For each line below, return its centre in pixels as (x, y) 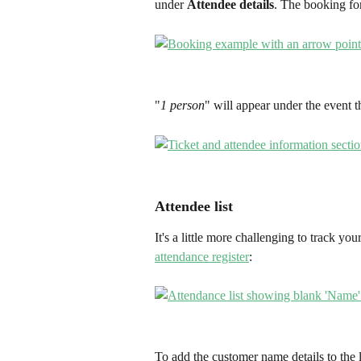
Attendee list (194, 206)
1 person (183, 105)
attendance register (202, 256)
